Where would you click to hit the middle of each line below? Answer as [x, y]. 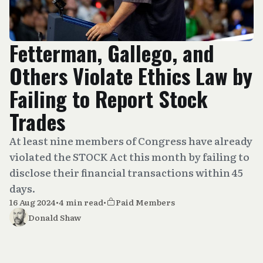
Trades [37, 121]
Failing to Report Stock [109, 98]
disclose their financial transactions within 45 [126, 172]
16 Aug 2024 [33, 202]
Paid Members [145, 202]
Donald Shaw [55, 217]
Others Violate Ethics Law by [131, 75]
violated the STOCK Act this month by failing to [129, 156]
